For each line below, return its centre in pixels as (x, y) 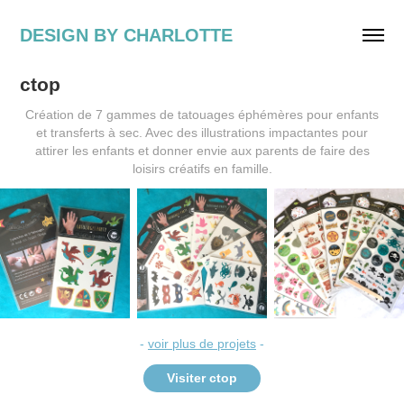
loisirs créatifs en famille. (202, 169)
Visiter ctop (202, 378)
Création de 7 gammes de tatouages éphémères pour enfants (202, 115)
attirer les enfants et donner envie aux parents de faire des (202, 151)
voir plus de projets (202, 344)
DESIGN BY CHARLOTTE (127, 35)
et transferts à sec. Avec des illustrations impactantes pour (202, 133)
